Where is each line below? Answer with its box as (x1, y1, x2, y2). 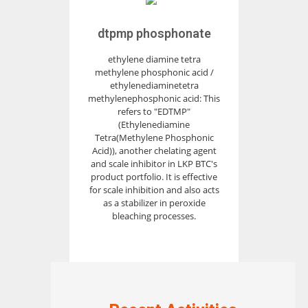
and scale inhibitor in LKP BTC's (91, 157, 217, 170)
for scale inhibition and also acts (89, 184, 219, 196)
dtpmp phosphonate (97, 26, 211, 41)
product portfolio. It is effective (91, 170, 217, 183)
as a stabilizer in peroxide (102, 197, 206, 209)
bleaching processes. (112, 210, 196, 222)
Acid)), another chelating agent (91, 144, 217, 157)
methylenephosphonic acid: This (88, 92, 220, 104)
